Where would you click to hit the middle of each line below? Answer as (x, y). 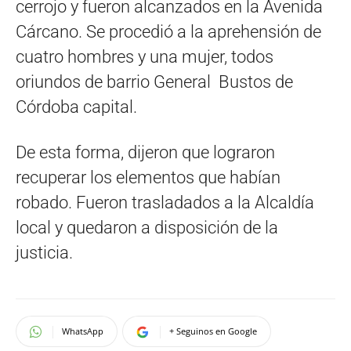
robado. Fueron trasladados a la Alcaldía (165, 203)
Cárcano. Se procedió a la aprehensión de (168, 32)
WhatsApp (83, 331)
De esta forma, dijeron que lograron (145, 153)
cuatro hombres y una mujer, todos (145, 57)
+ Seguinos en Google (213, 331)
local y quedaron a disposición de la (147, 228)
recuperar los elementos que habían (148, 178)
